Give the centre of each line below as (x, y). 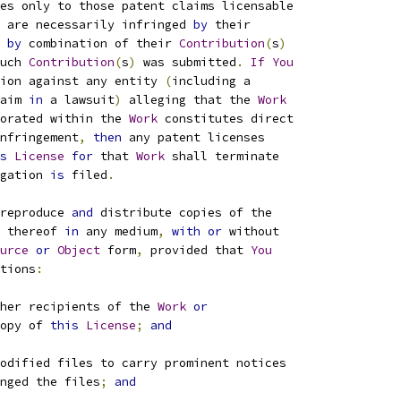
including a (211, 81)
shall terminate (222, 156)
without (251, 231)
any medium (118, 231)
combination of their (100, 43)
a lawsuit (79, 100)
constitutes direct (226, 119)
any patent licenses (193, 137)
